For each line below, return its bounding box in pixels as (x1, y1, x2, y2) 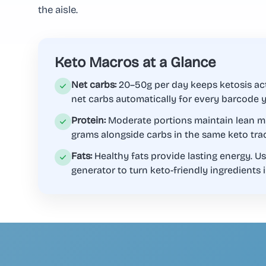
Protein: (71, 115, 106, 126)
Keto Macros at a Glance (55, 54, 216, 71)
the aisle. (38, 4, 78, 17)
